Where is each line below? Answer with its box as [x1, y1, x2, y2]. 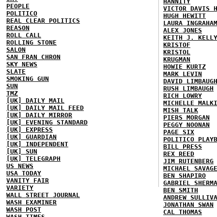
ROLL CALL [6, 31, 41, 39]
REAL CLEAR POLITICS [6, 16, 80, 24]
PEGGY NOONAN [163, 121, 210, 128]
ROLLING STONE [6, 38, 57, 46]
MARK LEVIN [163, 70, 202, 77]
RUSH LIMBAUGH [163, 84, 214, 92]
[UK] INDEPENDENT [6, 140, 68, 148]
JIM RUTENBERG [163, 157, 214, 165]
